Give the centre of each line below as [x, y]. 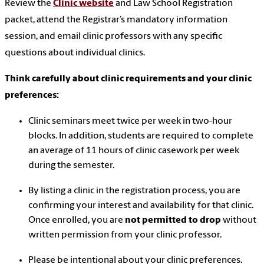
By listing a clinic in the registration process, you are [134, 191]
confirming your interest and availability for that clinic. [141, 205]
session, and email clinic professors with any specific [113, 36]
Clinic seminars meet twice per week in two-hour [130, 121]
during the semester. [71, 165]
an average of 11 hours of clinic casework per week [134, 151]
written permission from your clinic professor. [127, 235]
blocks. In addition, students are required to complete [141, 136]
